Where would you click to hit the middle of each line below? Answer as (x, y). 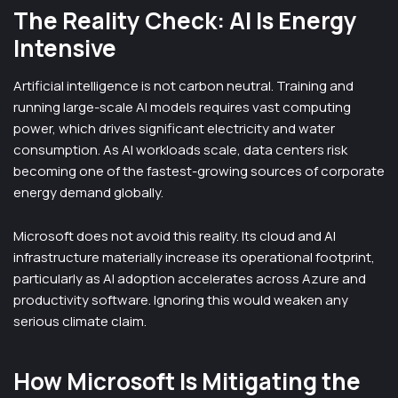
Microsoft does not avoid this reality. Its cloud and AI (175, 236)
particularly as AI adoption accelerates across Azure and (190, 279)
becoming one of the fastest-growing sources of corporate (199, 171)
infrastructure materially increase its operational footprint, (194, 257)
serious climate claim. (80, 321)
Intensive (65, 48)
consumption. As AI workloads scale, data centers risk (180, 150)
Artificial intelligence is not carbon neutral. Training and (183, 86)
